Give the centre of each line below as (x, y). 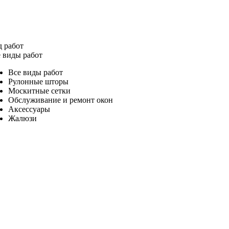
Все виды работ (35, 72)
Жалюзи (22, 118)
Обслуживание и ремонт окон (60, 100)
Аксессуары (29, 109)
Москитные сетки (39, 90)
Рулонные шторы (38, 81)
